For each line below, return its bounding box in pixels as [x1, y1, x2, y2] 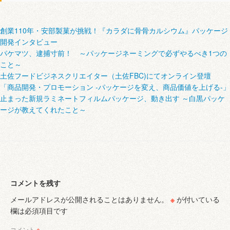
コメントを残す [10, 178, 61, 188]
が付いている [175, 194, 220, 204]
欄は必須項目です [10, 205, 68, 216]
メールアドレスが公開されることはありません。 [10, 194, 168, 204]
